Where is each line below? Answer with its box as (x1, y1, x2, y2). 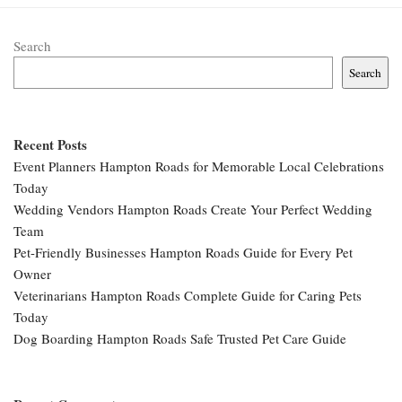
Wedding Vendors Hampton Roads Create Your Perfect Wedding (13, 200, 372, 219)
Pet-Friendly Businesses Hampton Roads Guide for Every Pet (13, 243, 353, 262)
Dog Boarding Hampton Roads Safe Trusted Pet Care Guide (13, 329, 346, 348)
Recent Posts (13, 135, 87, 155)
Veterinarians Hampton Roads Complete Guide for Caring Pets (13, 286, 362, 305)
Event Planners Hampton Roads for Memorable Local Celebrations (13, 157, 384, 176)
